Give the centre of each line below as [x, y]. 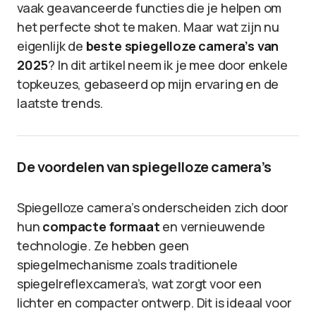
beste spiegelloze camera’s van [182, 46]
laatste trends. [60, 103]
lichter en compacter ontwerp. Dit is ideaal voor [154, 303]
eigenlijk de [51, 46]
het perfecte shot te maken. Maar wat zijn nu [148, 27]
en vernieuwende [212, 226]
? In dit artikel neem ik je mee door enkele [168, 65]
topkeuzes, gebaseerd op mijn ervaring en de [148, 84]
